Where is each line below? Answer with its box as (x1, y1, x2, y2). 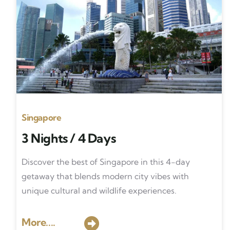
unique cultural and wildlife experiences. (22, 185, 177, 196)
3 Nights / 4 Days (22, 130, 116, 146)
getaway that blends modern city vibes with (22, 171, 189, 181)
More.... (22, 216, 55, 228)
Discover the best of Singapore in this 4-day (22, 157, 190, 167)
